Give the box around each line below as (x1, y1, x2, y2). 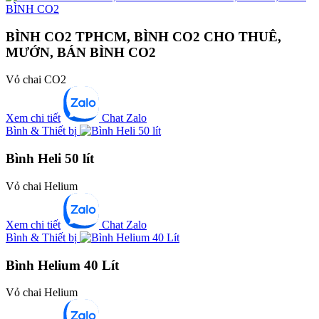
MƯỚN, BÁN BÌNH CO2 (6, 44, 156, 60)
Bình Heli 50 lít (6, 151, 94, 167)
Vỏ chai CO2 (6, 73, 66, 86)
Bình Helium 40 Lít (6, 257, 119, 273)
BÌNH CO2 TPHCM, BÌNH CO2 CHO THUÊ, (6, 28, 281, 44)
